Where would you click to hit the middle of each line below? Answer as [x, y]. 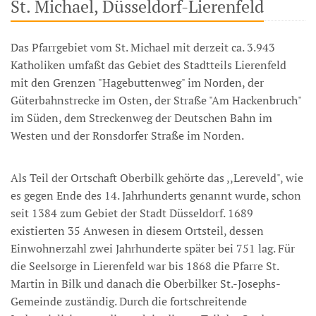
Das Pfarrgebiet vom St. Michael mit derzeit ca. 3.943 [143, 47]
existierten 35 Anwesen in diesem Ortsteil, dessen [137, 231]
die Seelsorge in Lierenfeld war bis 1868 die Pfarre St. [145, 266]
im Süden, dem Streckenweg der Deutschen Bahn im [141, 118]
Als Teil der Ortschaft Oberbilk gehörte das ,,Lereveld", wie [157, 178]
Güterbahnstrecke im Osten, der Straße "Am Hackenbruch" [156, 100]
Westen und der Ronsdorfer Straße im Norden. [127, 135]
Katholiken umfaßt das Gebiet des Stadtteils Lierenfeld [148, 65]
